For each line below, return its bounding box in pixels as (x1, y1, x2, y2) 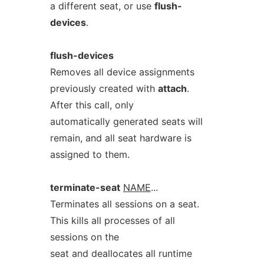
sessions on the (49, 231, 119, 243)
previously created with (49, 82, 158, 94)
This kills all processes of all (49, 214, 175, 226)
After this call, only (49, 99, 134, 111)
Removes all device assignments (49, 66, 194, 78)
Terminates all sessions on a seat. (49, 198, 199, 210)
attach (157, 82, 187, 94)
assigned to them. (49, 148, 130, 160)
